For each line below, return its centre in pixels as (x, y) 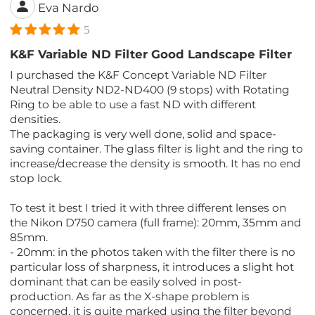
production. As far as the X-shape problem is (130, 297)
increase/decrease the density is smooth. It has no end (156, 164)
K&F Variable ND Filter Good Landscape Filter (151, 54)
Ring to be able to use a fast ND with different (133, 105)
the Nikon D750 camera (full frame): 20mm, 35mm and (156, 223)
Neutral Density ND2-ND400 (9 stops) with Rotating (150, 90)
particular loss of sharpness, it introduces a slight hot (152, 267)
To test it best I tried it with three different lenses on (148, 208)
